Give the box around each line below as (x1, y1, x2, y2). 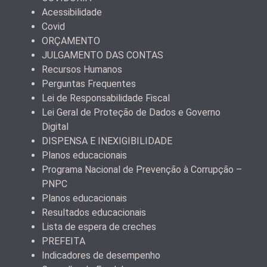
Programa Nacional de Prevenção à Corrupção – (42, 163, 242, 175)
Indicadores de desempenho (42, 249, 160, 261)
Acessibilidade (42, 6, 102, 18)
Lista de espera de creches (42, 221, 156, 232)
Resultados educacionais (42, 206, 146, 218)
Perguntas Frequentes (42, 77, 136, 89)
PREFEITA (42, 235, 85, 247)
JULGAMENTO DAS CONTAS (42, 49, 163, 61)
